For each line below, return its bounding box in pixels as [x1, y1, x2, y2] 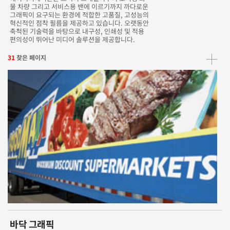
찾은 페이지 [16, 53, 46, 62]
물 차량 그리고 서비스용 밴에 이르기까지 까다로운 [10, 2, 149, 12]
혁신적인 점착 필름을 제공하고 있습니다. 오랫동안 [10, 18, 149, 28]
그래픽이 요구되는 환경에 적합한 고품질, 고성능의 [10, 10, 149, 20]
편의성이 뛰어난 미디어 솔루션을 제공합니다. [10, 34, 136, 45]
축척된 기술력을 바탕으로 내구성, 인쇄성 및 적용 [10, 26, 145, 36]
